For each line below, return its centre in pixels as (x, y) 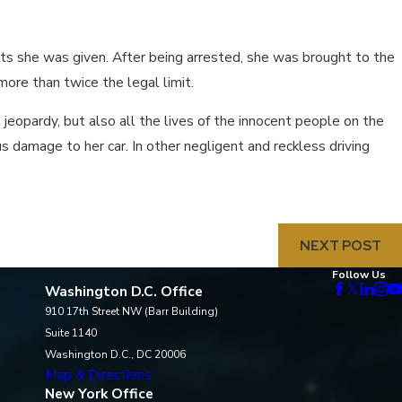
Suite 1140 (71, 333)
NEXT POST (340, 245)
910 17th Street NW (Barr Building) (132, 312)
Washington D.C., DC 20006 (116, 355)
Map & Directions (99, 375)
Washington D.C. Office (124, 292)
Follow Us (359, 275)
